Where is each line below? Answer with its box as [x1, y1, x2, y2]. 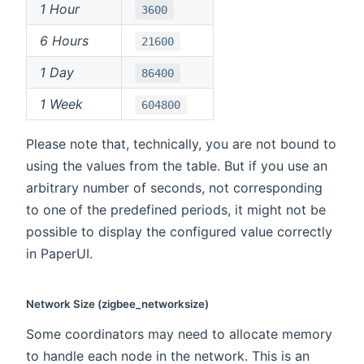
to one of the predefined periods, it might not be [26, 201, 326, 219]
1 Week [40, 96, 83, 113]
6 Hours [40, 32, 89, 50]
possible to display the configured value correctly [26, 223, 332, 240]
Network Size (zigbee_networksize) [26, 297, 209, 311]
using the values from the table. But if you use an [26, 158, 327, 175]
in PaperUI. [26, 245, 93, 262]
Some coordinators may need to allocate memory [26, 326, 332, 343]
